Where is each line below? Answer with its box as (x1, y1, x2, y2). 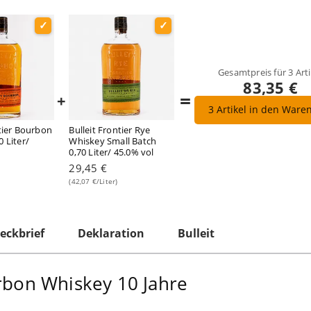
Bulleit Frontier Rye (69, 123, 151, 136)
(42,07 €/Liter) (69, 176, 118, 186)
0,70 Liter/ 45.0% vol (69, 145, 154, 158)
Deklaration (78, 225, 144, 241)
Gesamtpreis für (218, 66, 289, 79)
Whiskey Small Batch (69, 134, 157, 147)
